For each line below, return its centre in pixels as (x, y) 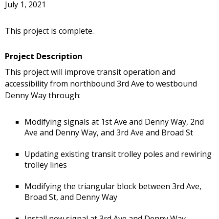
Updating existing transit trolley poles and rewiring (118, 154)
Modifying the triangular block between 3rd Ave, (113, 186)
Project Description (44, 56)
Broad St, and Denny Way (71, 197)
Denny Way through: (43, 96)
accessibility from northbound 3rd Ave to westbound (101, 84)
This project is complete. (49, 31)
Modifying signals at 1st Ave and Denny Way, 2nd (114, 122)
